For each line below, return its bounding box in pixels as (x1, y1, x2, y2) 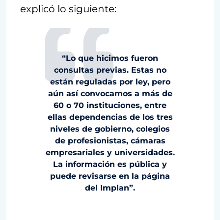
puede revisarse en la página (50, 171, 170, 181)
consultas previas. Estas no (54, 65, 166, 75)
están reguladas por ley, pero (50, 77, 170, 86)
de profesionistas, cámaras (55, 136, 165, 145)
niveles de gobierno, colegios (50, 124, 170, 134)
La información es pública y (53, 159, 167, 169)
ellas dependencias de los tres (47, 112, 173, 122)
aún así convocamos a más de (48, 88, 172, 98)
